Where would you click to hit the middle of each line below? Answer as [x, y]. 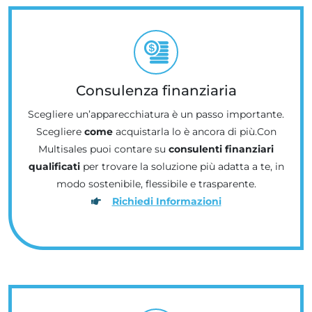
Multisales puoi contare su [103, 149]
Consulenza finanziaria [156, 90]
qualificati [54, 166]
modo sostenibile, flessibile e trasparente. [156, 184]
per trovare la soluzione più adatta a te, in [182, 166]
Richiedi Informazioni [166, 201]
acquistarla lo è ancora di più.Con [194, 131]
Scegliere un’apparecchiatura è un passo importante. [156, 114]
